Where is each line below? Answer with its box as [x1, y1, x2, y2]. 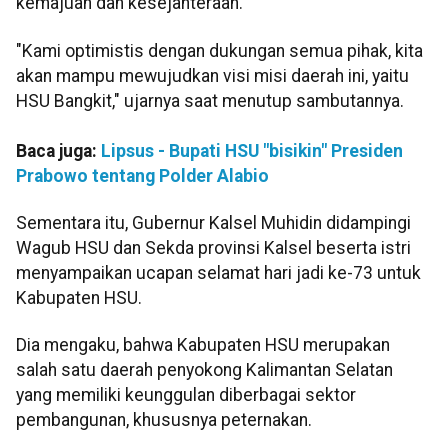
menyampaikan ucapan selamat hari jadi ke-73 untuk [16, 263, 421, 284]
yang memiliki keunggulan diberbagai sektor [16, 385, 356, 406]
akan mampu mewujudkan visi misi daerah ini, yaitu [16, 65, 409, 86]
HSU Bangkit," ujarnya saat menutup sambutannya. [16, 90, 404, 111]
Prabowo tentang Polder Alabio [16, 165, 269, 186]
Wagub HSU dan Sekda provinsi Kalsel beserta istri [16, 238, 411, 259]
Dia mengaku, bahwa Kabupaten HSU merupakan [16, 335, 390, 356]
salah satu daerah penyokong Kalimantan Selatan [16, 360, 393, 381]
